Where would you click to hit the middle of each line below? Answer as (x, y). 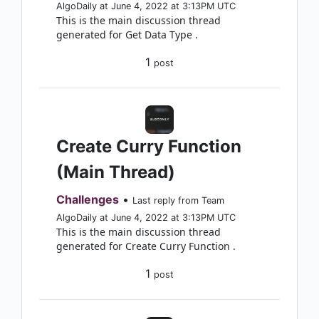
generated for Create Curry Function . (146, 246)
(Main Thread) (116, 172)
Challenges (88, 199)
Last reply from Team (178, 200)
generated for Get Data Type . (127, 35)
